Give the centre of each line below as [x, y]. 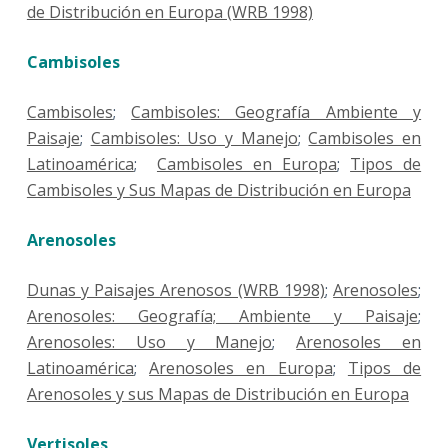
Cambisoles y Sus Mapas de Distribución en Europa [218, 190]
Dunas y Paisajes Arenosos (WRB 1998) [175, 290]
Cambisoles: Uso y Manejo [194, 138]
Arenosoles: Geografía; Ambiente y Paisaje [222, 316]
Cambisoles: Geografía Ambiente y [276, 112]
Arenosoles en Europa [241, 368]
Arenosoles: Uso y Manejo [149, 342]
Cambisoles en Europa [247, 164]
